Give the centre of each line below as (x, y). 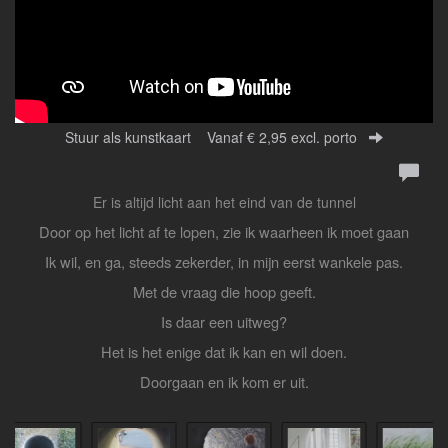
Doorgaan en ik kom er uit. (224, 382)
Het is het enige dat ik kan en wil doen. (224, 352)
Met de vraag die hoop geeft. (224, 292)
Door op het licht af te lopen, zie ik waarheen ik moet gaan (224, 232)
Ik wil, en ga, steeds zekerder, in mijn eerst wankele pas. (224, 262)
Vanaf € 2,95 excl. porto (282, 137)
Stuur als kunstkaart (136, 137)
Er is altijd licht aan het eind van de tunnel (224, 202)
